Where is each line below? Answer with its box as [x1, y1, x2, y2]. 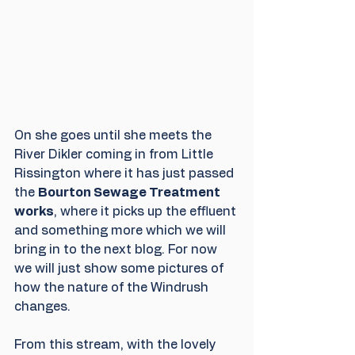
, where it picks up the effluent [54, 205, 239, 219]
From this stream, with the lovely [14, 338, 219, 352]
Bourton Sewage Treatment [38, 186, 223, 200]
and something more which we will [14, 224, 229, 238]
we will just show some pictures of [14, 262, 227, 276]
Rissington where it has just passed [14, 167, 237, 181]
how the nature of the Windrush [14, 281, 212, 295]
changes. [14, 300, 71, 314]
